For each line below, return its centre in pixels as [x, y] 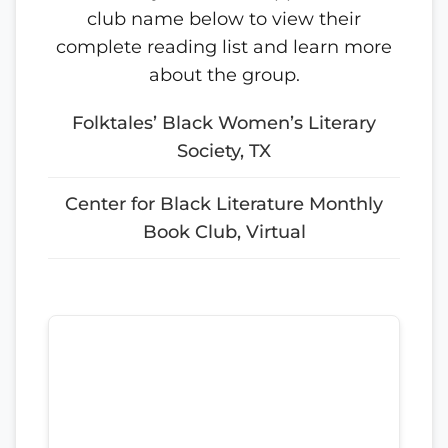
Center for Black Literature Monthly [224, 203]
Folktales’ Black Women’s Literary [224, 122]
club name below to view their [224, 18]
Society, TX [224, 150]
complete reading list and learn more [224, 46]
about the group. [224, 74]
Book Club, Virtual [224, 231]
